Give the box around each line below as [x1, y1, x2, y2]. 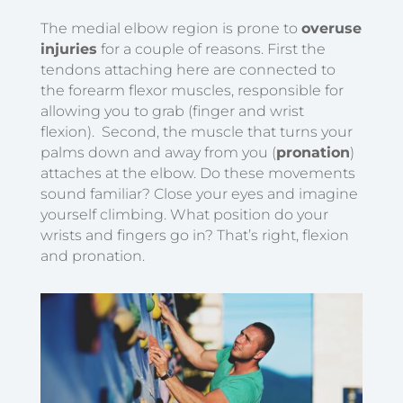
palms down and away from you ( [40, 144, 276, 162]
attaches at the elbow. [40, 165, 200, 183]
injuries [40, 40, 97, 58]
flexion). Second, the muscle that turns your [40, 123, 353, 141]
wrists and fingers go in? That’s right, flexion [40, 227, 349, 245]
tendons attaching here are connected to [40, 61, 336, 79]
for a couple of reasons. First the [96, 40, 326, 58]
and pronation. [40, 247, 148, 265]
